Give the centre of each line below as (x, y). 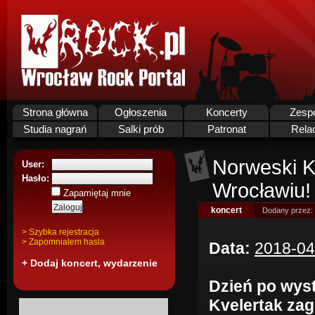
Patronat (226, 129)
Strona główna (55, 112)
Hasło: (36, 178)
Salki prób (141, 129)
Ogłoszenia (141, 112)
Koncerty (226, 112)
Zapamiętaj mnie (96, 193)
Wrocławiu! (262, 191)
